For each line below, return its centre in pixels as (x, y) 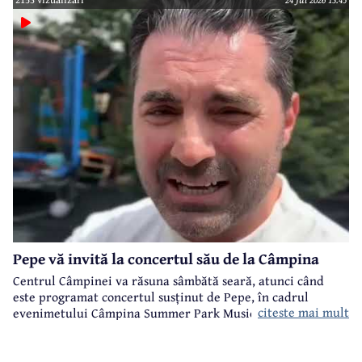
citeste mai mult (303, 312)
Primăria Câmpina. (66, 329)
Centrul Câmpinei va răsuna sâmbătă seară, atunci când (168, 281)
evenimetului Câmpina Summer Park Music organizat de (171, 313)
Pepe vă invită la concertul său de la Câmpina (166, 259)
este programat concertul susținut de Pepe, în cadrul (161, 297)
